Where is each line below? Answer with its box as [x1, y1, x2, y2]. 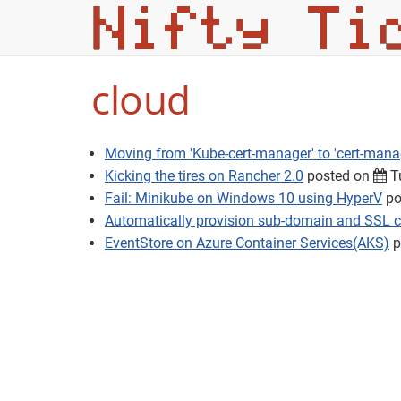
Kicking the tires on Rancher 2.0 [105, 167, 303, 184]
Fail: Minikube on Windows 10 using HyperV [105, 190, 382, 207]
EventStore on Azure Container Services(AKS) [105, 235, 389, 252]
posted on [303, 167, 373, 184]
